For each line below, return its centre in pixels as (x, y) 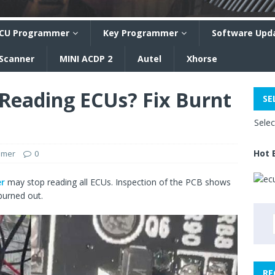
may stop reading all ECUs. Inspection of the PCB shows (118, 182)
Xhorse (202, 59)
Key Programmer (141, 33)
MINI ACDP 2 (86, 59)
